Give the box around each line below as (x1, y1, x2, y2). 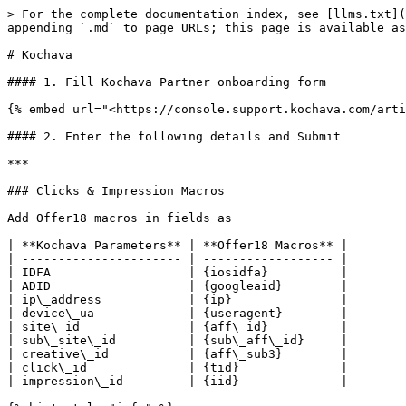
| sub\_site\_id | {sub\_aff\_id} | (7, 333, 348, 347)
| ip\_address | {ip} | (7, 293, 348, 306)
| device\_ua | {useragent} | (7, 306, 348, 320)
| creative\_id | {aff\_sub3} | (7, 347, 348, 361)
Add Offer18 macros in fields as (7, 211, 232, 225)
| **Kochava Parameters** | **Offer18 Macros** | (7, 238, 348, 252)
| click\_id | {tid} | (7, 361, 348, 374)
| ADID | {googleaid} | (7, 279, 348, 293)
